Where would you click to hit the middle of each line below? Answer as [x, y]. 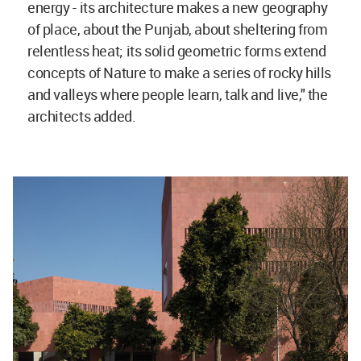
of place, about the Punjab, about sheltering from [178, 29]
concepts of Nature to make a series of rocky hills [180, 72]
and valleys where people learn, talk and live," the [178, 94]
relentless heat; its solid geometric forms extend [177, 50]
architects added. [82, 116]
